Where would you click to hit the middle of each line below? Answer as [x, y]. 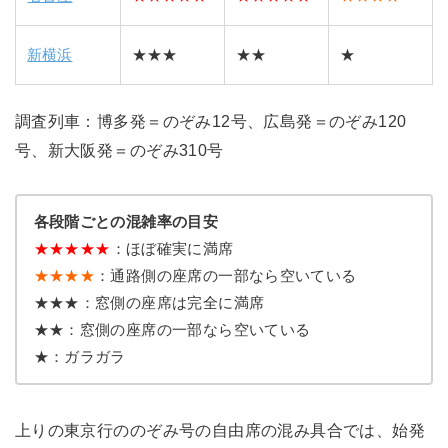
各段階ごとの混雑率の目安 [126, 222]
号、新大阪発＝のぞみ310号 [119, 149]
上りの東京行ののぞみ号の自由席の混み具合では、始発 [220, 429]
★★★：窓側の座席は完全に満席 [149, 303]
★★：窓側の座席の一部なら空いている [172, 330]
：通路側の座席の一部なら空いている [226, 276]
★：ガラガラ [79, 357]
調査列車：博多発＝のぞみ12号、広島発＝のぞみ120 [210, 120]
